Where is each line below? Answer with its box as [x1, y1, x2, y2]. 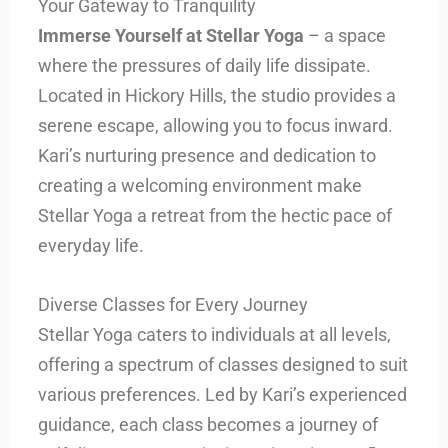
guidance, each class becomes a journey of [38, 413, 379, 435]
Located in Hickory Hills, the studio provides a [38, 84, 397, 106]
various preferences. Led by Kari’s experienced [38, 383, 408, 405]
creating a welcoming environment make [38, 174, 363, 196]
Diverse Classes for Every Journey [38, 293, 309, 315]
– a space [304, 24, 387, 46]
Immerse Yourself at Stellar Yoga [38, 24, 305, 46]
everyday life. [38, 234, 145, 256]
